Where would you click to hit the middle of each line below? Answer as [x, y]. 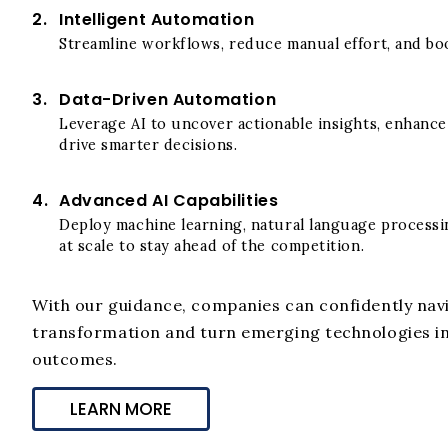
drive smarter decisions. [148, 144]
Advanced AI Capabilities [169, 200]
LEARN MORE [121, 409]
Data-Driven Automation [168, 99]
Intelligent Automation [157, 19]
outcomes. [75, 358]
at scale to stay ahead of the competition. [212, 245]
